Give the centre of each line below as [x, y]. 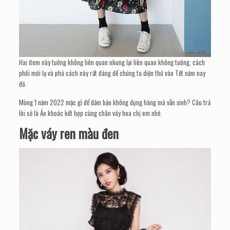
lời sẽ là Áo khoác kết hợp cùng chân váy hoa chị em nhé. [91, 113]
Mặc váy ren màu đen [69, 133]
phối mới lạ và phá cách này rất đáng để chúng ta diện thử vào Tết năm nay [112, 73]
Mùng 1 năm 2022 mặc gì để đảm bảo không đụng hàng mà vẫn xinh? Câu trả [115, 102]
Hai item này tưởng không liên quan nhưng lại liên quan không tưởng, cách [112, 62]
